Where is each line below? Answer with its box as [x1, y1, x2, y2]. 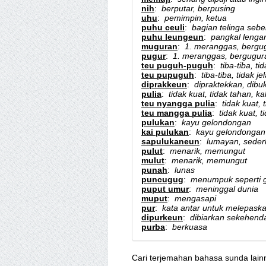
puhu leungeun [141, 32, 204, 42]
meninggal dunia [196, 184, 258, 194]
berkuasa [172, 222, 207, 232]
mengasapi [175, 194, 216, 203]
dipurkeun [141, 213, 183, 222]
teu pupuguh [141, 70, 194, 80]
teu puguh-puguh [141, 61, 213, 70]
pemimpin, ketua [164, 13, 227, 23]
